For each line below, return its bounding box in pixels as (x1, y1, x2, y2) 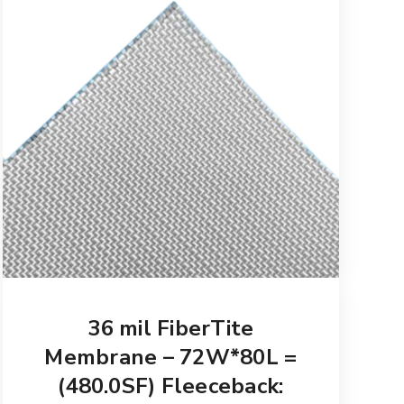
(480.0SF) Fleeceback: (58, 371, 284, 400)
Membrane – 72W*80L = (44, 342, 298, 372)
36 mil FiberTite (87, 313, 254, 343)
